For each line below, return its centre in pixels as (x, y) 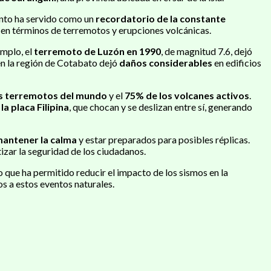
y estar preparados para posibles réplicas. (163, 139)
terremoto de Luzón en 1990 (97, 51)
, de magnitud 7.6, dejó (207, 51)
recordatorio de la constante (161, 18)
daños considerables (166, 62)
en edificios (237, 62)
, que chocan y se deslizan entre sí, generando (161, 106)
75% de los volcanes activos (187, 95)
